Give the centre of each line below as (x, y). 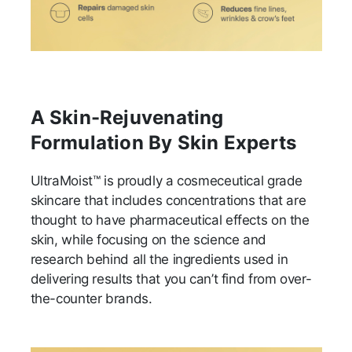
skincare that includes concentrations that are (168, 201)
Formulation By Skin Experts (163, 143)
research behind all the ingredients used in (159, 260)
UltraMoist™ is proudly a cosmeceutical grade (167, 181)
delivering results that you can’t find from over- (171, 279)
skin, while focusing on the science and (148, 240)
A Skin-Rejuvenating (127, 118)
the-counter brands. (93, 299)
